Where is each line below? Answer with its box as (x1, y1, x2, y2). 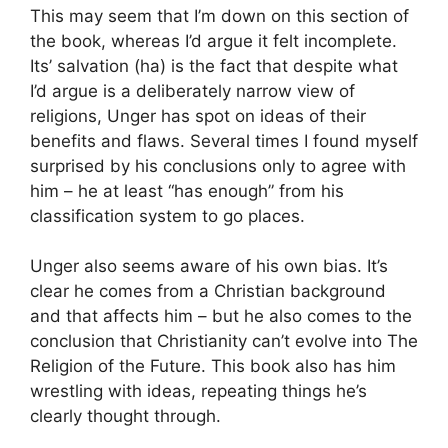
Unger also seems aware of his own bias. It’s (30, 256, 388, 277)
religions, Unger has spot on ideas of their (30, 105, 366, 126)
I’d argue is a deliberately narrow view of (30, 80, 355, 101)
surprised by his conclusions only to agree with (30, 155, 406, 176)
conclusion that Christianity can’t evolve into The (30, 331, 418, 352)
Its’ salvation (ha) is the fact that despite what (30, 55, 398, 76)
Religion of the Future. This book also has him (30, 356, 396, 377)
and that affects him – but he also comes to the (30, 306, 412, 327)
